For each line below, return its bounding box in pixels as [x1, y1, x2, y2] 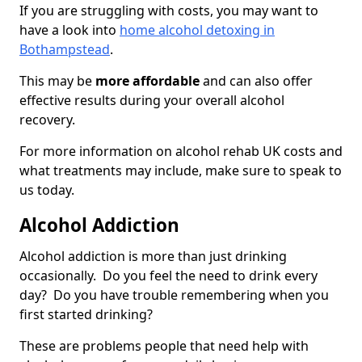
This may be [19, 72, 95, 90]
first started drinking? [19, 305, 156, 324]
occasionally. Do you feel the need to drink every [19, 267, 318, 285]
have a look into [19, 21, 120, 40]
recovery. [19, 111, 75, 129]
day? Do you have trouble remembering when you [19, 286, 329, 305]
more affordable [95, 72, 200, 90]
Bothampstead [19, 40, 110, 59]
